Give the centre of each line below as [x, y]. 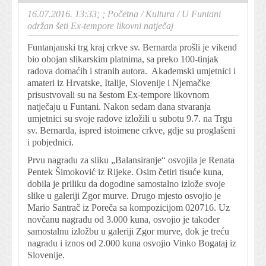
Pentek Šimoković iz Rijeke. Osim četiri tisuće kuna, [126, 172]
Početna [123, 14]
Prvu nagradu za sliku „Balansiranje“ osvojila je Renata [131, 160]
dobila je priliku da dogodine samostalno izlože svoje [126, 183]
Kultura [160, 14]
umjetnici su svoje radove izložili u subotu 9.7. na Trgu [130, 118]
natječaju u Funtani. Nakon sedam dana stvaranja [119, 106]
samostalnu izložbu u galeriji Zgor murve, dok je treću [128, 231]
